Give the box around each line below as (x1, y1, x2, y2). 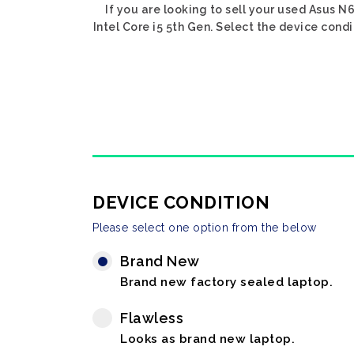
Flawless (120, 310, 183, 326)
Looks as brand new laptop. (120, 332, 295, 346)
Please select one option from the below (92, 221, 317, 234)
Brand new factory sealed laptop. (120, 275, 333, 289)
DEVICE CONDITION (92, 192, 269, 213)
